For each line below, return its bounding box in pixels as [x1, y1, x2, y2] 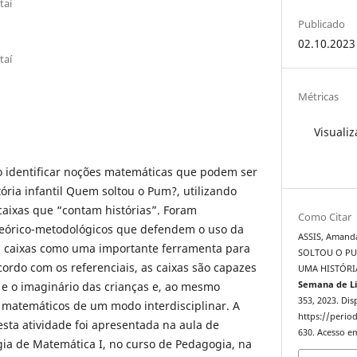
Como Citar [298, 210, 352, 225]
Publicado [298, 16, 346, 31]
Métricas [298, 88, 339, 104]
